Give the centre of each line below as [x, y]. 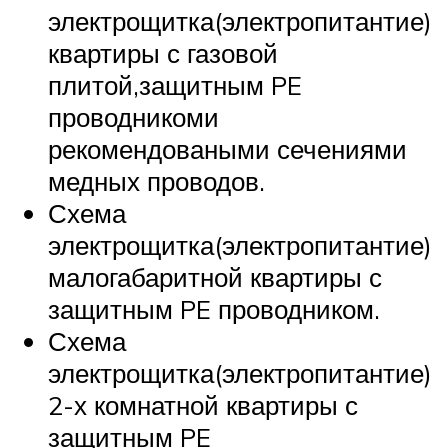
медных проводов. [156, 181]
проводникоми [133, 117]
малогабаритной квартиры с [215, 277]
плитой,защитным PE [175, 85]
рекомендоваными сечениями [227, 149]
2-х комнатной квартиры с [203, 405]
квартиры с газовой [163, 53]
